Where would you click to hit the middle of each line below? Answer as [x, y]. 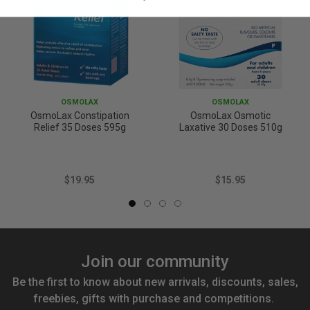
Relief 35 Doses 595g [80, 128]
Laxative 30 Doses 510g [230, 128]
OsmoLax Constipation [80, 116]
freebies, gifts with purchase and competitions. [155, 299]
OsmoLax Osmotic [230, 116]
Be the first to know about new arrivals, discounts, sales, [155, 282]
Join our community [155, 262]
